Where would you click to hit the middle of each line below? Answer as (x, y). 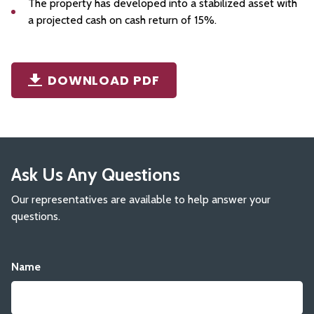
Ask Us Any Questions (95, 174)
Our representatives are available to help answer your (141, 199)
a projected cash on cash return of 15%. (122, 20)
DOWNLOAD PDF (103, 80)
